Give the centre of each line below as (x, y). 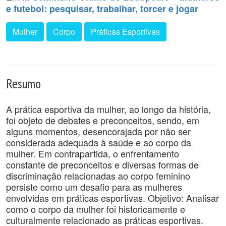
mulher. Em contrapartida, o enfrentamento (93, 153)
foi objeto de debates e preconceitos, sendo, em (103, 120)
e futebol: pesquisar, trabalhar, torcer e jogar (102, 9)
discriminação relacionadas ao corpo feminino (98, 176)
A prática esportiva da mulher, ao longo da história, (108, 109)
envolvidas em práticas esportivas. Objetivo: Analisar (112, 198)
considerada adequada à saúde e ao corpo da (99, 142)
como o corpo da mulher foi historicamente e (96, 209)
